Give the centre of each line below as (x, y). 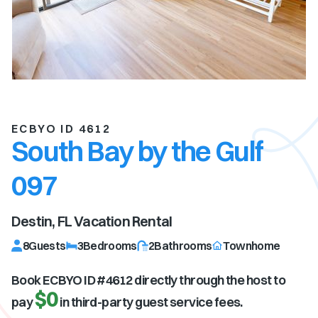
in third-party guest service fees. (151, 302)
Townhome (252, 246)
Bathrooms (183, 246)
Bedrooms (110, 246)
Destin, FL (42, 221)
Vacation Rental (122, 221)
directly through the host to (209, 280)
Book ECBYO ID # (59, 280)
